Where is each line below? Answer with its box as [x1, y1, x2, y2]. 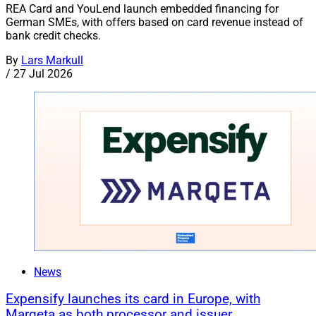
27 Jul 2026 [13, 66, 73, 80]
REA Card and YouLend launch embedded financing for [6, 1, 279, 16]
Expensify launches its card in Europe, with [6, 291, 260, 308]
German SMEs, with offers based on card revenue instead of [6, 15, 303, 29]
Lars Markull [21, 53, 83, 67]
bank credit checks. [6, 28, 101, 42]
